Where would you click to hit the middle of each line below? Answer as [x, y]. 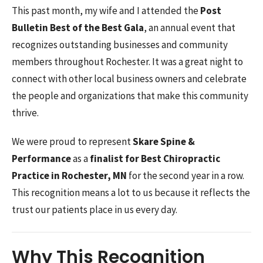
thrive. [25, 113]
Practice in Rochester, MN [70, 176]
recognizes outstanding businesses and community [120, 45]
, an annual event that [190, 28]
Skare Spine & [164, 142]
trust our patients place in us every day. [95, 210]
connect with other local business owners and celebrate [129, 79]
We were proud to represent [72, 142]
